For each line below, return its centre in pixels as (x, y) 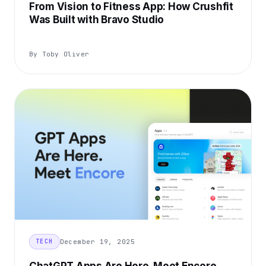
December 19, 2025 (97, 241)
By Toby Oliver (59, 54)
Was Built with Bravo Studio (97, 20)
